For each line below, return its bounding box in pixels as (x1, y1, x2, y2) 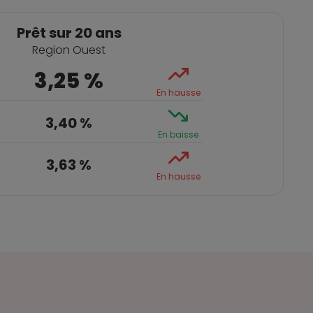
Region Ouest (32, 42, 105, 58)
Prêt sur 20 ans (16, 23, 122, 43)
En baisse (158, 129, 198, 140)
